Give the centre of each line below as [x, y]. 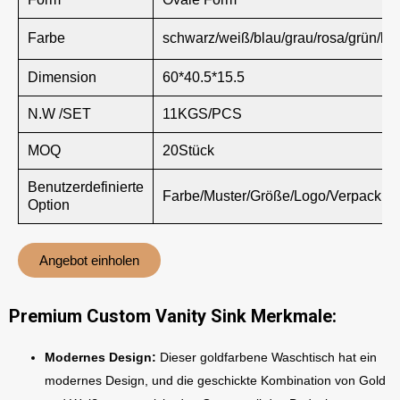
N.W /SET [59, 114]
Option [49, 205]
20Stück [188, 150]
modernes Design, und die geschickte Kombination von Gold [215, 380]
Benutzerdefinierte [86, 187]
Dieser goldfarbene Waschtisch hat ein [267, 357]
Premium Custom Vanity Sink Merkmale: [173, 316]
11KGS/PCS [202, 114]
